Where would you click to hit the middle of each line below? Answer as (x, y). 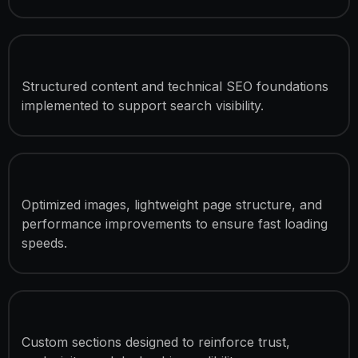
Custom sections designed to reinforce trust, (155, 342)
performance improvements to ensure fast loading (174, 224)
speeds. (44, 243)
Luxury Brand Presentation (138, 322)
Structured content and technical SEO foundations (175, 87)
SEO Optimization (98, 66)
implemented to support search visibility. (142, 106)
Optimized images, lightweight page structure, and (171, 205)
